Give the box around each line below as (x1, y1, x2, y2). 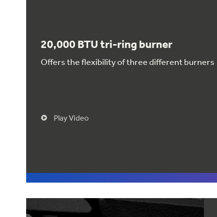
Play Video (54, 113, 89, 123)
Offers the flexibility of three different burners (41, 57, 215, 68)
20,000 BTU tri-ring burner (41, 38, 172, 51)
